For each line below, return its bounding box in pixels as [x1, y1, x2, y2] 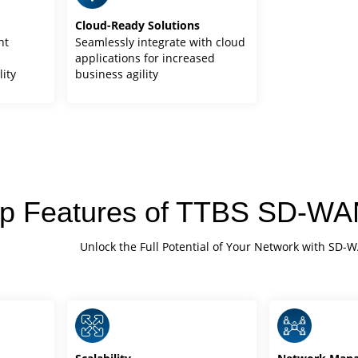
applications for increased [75, 50, 216, 66]
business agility [75, 66, 159, 82]
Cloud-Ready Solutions [75, 17, 201, 33]
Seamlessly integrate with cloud [75, 34, 246, 50]
